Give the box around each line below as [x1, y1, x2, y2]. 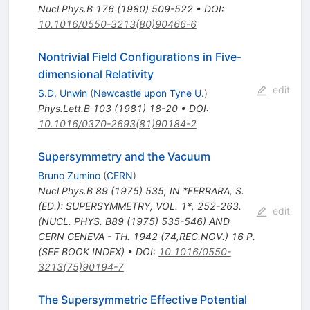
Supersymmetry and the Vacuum [37, 149, 210, 163]
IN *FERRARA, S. [169, 184, 244, 197]
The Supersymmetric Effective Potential [37, 292, 247, 307]
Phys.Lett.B [37, 102, 90, 114]
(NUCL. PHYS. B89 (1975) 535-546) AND [37, 215, 230, 227]
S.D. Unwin [37, 86, 87, 99]
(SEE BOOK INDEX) [37, 245, 125, 257]
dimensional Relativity [37, 66, 154, 81]
